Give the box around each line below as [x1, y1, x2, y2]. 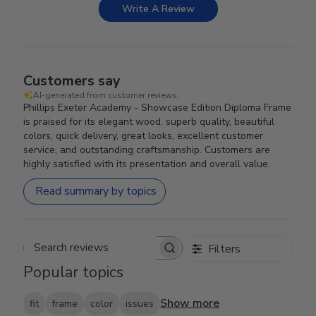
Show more [160, 296, 220, 312]
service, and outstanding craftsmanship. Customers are [23, 142, 271, 157]
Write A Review [122, 1, 195, 16]
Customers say [23, 71, 121, 90]
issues [126, 296, 154, 310]
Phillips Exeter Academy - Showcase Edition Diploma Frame [23, 100, 292, 114]
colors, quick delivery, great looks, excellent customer [23, 128, 264, 142]
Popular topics [23, 261, 124, 283]
